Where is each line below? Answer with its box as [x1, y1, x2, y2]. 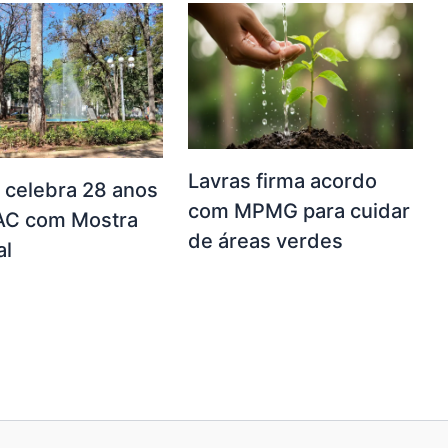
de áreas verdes [187, 229, 343, 254]
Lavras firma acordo [187, 169, 377, 194]
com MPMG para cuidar [187, 199, 410, 224]
